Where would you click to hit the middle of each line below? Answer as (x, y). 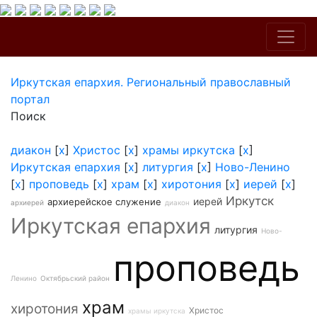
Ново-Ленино (253, 167)
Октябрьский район (75, 278)
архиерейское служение (104, 202)
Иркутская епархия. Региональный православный (151, 82)
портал (30, 99)
